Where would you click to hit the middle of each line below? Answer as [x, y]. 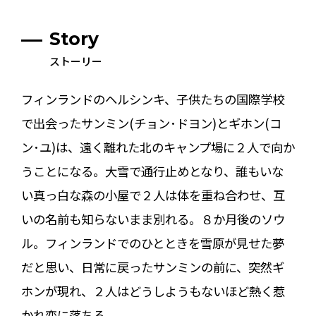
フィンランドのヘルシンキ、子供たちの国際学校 [152, 99]
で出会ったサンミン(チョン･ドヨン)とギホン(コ [151, 123]
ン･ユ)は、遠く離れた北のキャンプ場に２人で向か [158, 147]
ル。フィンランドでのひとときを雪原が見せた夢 [152, 243]
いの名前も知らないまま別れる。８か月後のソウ [153, 219]
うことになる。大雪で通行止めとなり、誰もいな [152, 171]
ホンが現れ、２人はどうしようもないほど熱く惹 [153, 291]
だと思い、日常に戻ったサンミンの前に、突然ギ [152, 267]
